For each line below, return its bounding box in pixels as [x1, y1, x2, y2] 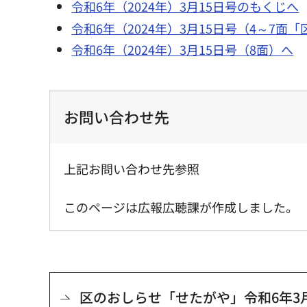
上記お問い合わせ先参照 [64, 160, 199, 178]
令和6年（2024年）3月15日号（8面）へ [71, 40, 294, 59]
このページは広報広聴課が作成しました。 [64, 198, 298, 217]
